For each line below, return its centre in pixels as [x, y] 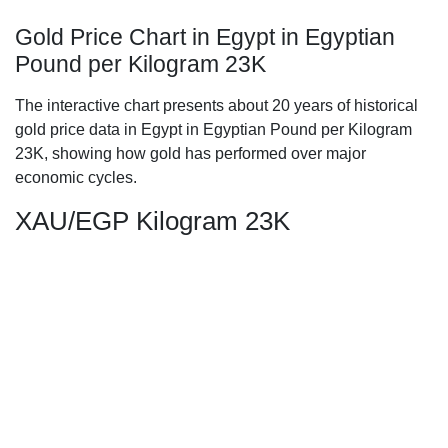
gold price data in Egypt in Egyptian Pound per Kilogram [213, 129]
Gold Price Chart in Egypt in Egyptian [205, 37]
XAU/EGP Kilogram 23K [152, 221]
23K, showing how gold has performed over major [190, 153]
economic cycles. [76, 177]
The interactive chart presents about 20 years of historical [216, 105]
